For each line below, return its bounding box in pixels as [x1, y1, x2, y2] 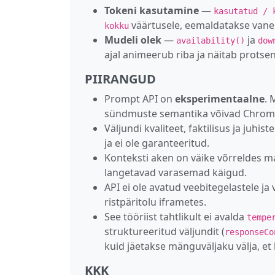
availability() [176, 35, 245, 45]
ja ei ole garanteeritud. [104, 136, 209, 150]
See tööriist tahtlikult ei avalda [104, 209, 247, 223]
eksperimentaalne [175, 91, 265, 106]
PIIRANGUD [85, 70, 156, 87]
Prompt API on [104, 91, 175, 106]
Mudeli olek [104, 33, 161, 47]
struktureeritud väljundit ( [104, 224, 225, 238]
